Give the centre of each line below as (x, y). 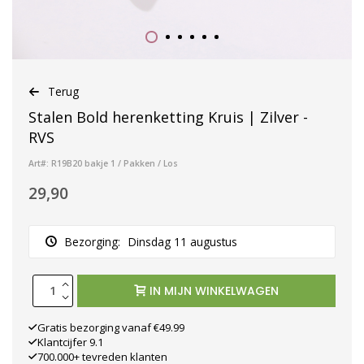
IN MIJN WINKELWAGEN (214, 290)
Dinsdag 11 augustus (183, 241)
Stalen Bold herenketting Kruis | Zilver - (168, 117)
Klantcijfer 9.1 (70, 342)
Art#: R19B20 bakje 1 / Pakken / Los (103, 163)
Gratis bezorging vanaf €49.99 (111, 327)
